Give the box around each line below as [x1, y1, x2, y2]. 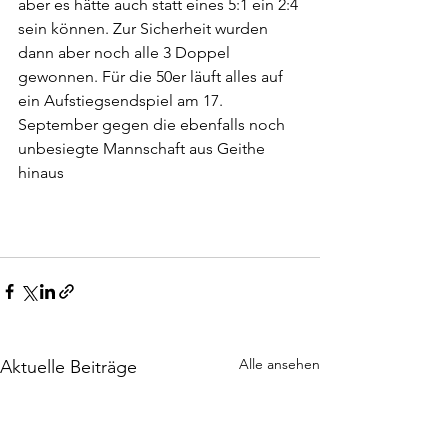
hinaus [18, 163, 64, 183]
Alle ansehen [239, 355, 320, 374]
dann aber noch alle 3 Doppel [18, 43, 234, 63]
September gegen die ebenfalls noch [18, 115, 289, 135]
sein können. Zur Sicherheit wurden [18, 19, 272, 39]
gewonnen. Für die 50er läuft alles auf [18, 67, 287, 87]
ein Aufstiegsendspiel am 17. [18, 91, 227, 111]
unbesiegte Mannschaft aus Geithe [18, 139, 269, 159]
